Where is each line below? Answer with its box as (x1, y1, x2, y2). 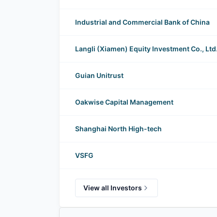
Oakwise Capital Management (75, 98, 173, 107)
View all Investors (83, 184, 142, 192)
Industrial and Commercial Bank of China (75, 18, 210, 27)
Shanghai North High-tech (75, 124, 162, 133)
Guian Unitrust (75, 71, 124, 80)
